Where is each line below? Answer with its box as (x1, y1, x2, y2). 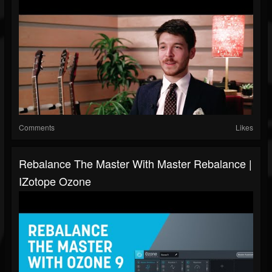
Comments (19, 122, 55, 133)
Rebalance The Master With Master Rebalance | (19, 155, 252, 172)
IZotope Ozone (19, 173, 91, 189)
